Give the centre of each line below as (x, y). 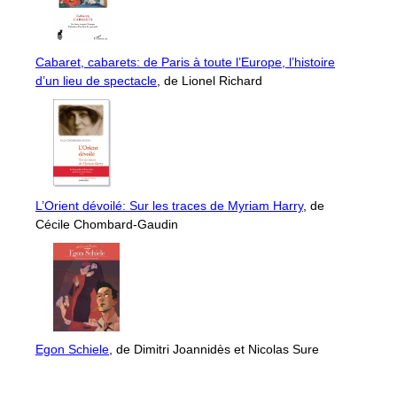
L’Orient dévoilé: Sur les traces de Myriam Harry (169, 205)
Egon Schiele (72, 349)
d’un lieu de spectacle (96, 80)
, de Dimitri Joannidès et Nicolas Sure (214, 349)
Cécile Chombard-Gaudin (107, 224)
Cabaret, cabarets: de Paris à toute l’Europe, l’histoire (185, 62)
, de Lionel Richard (210, 80)
